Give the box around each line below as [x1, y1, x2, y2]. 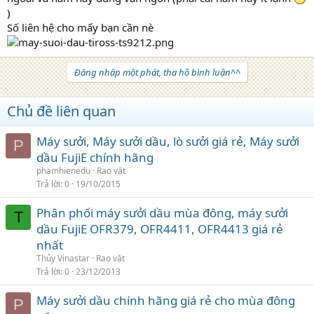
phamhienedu [36, 165, 90, 177]
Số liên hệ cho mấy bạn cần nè [7, 20, 153, 34]
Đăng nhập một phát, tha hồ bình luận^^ [74, 66, 240, 78]
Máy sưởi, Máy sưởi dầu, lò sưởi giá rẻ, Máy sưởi [36, 133, 299, 149]
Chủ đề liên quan [7, 102, 116, 121]
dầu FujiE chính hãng [36, 149, 153, 165]
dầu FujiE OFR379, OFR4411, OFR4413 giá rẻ [36, 221, 283, 237]
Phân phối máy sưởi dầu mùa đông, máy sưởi [36, 205, 288, 221]
